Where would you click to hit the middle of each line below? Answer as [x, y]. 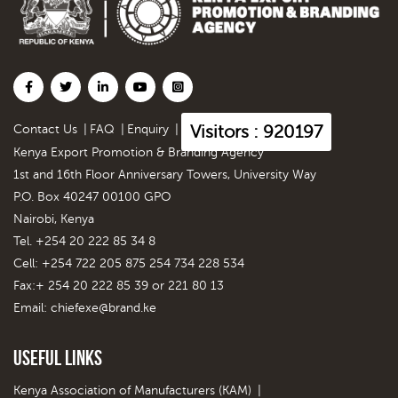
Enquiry [148, 130]
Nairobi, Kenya [54, 219]
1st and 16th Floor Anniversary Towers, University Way [165, 175]
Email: [32, 308]
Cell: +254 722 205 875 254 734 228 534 [129, 264]
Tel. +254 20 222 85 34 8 [84, 242]
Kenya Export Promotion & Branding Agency [139, 153]
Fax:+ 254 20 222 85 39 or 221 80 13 [119, 286]
